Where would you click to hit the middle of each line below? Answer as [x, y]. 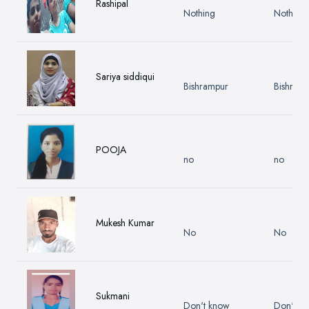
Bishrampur [206, 87]
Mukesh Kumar [125, 223]
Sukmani [113, 296]
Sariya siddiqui [125, 77]
